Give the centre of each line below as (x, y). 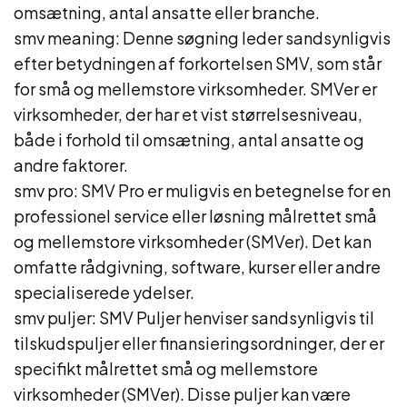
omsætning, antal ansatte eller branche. (167, 12)
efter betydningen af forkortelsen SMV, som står (198, 63)
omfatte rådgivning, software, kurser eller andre (197, 267)
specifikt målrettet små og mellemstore (166, 368)
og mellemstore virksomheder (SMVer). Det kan (193, 241)
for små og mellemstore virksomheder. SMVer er (195, 89)
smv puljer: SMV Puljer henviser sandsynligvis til (194, 318)
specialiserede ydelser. (104, 292)
